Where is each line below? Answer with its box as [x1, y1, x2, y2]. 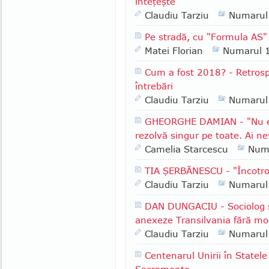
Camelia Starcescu [145, 144, 228, 154]
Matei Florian [145, 45, 203, 56]
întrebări [135, 80, 173, 91]
